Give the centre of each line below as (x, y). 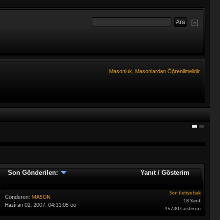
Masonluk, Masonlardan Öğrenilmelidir (155, 71)
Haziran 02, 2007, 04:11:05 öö (41, 205)
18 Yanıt (192, 201)
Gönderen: (18, 197)
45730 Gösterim (183, 209)
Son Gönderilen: (34, 172)
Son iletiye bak (185, 193)
